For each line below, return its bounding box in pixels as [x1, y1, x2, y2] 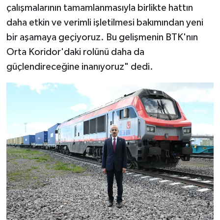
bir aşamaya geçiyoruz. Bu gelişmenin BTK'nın [6, 32, 198, 43]
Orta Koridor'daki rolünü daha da [6, 47, 144, 57]
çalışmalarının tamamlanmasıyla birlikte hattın [6, 3, 193, 13]
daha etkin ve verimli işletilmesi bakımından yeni [6, 18, 203, 28]
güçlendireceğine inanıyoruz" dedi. [6, 62, 153, 72]
